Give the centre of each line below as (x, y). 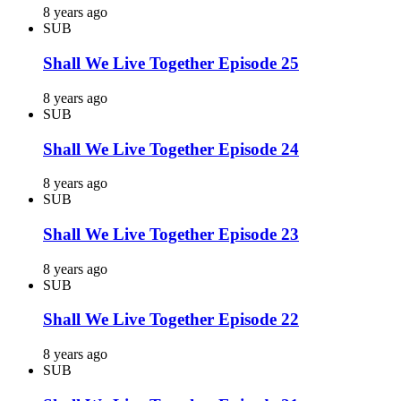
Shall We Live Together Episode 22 (171, 320)
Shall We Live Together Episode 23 (171, 234)
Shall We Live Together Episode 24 (171, 149)
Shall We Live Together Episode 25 (171, 64)
